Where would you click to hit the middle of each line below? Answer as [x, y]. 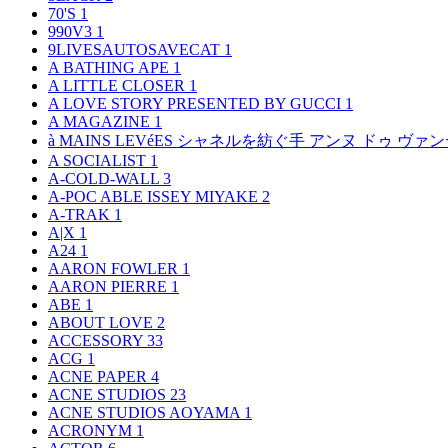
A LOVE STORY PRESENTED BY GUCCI [196, 104]
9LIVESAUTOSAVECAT [136, 50]
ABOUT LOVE [102, 323]
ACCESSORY [97, 341]
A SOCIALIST [99, 161]
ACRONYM [92, 431]
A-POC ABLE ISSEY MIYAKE [155, 197]
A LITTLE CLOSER [118, 86]
